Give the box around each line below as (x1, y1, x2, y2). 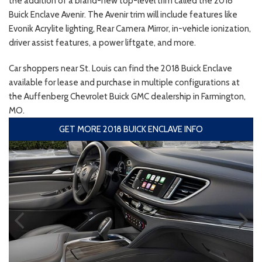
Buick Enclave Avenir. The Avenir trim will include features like (9, 9, 237, 20)
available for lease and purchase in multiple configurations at (9, 77, 240, 88)
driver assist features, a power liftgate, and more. (9, 37, 196, 48)
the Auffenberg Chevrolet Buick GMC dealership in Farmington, (9, 91, 246, 102)
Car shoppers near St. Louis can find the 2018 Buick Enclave (9, 63, 232, 74)
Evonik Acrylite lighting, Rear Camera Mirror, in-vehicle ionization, (9, 23, 251, 34)
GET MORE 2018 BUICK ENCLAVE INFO (59, 123, 203, 135)
